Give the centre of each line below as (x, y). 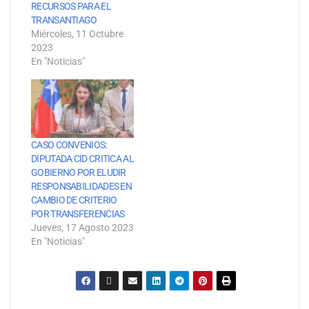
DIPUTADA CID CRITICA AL (82, 159)
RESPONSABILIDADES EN (82, 187)
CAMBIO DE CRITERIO (74, 200)
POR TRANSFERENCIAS (78, 214)
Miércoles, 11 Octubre (77, 34)
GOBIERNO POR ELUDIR (79, 173)
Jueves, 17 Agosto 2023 (82, 228)
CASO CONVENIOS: (69, 145)
